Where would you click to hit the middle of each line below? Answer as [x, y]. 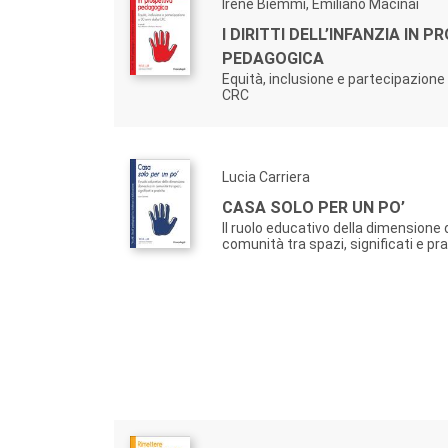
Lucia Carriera [266, 177]
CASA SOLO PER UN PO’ [313, 207]
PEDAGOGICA [273, 58]
